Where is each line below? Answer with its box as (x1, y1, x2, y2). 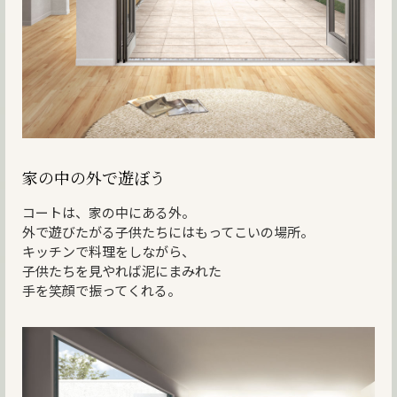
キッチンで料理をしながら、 (21, 242, 195, 261)
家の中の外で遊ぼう (21, 166, 166, 190)
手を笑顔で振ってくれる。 (21, 281, 181, 300)
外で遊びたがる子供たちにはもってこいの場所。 (21, 222, 314, 242)
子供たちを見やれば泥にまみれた (21, 261, 222, 281)
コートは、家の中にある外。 (21, 203, 195, 222)
